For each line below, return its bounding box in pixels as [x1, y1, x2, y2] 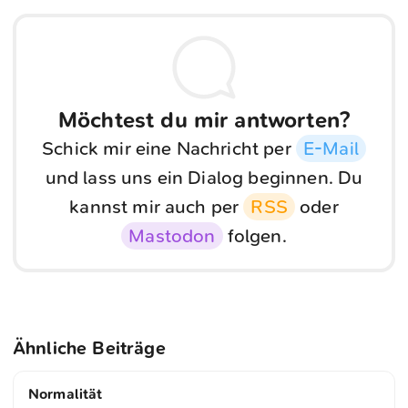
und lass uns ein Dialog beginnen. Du [45, 167, 363, 189]
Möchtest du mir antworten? [57, 107, 351, 134]
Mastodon [128, 225, 216, 248]
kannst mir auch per [69, 196, 244, 219]
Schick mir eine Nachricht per [42, 138, 296, 160]
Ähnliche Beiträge [13, 338, 166, 360]
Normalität [28, 384, 103, 403]
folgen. [222, 225, 287, 248]
